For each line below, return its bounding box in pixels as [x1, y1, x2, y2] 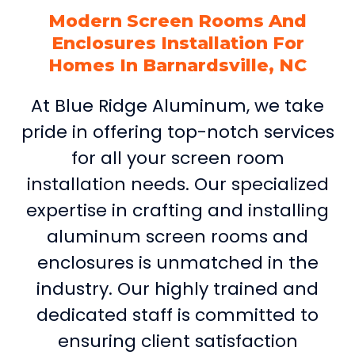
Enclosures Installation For [51, 32, 304, 54]
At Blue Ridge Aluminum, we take [31, 93, 324, 118]
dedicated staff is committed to [36, 302, 319, 327]
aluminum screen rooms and [47, 223, 308, 249]
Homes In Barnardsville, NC [48, 54, 307, 76]
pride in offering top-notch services [21, 119, 334, 144]
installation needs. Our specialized [26, 171, 329, 197]
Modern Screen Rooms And [48, 10, 307, 32]
